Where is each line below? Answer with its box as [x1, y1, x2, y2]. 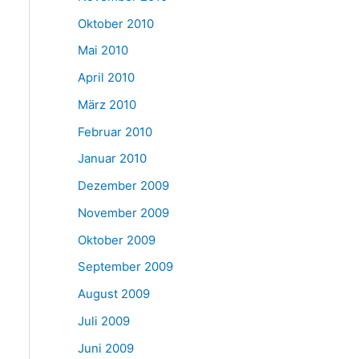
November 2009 [77, 204, 169, 220]
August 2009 [77, 286, 150, 301]
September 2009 [77, 259, 173, 275]
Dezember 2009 [77, 178, 169, 193]
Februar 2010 [77, 123, 152, 139]
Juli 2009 [77, 313, 130, 329]
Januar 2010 [77, 151, 147, 167]
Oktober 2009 [77, 232, 155, 248]
